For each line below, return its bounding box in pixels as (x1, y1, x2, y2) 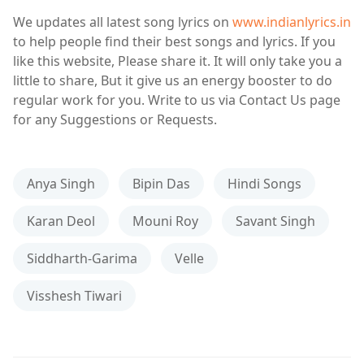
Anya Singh (27, 174, 95, 193)
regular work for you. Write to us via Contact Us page (13, 90, 340, 109)
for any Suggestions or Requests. (13, 110, 217, 128)
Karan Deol (27, 211, 95, 230)
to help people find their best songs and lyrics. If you (13, 32, 336, 50)
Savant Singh (236, 211, 315, 230)
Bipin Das (132, 174, 190, 193)
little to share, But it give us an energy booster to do (13, 71, 332, 89)
